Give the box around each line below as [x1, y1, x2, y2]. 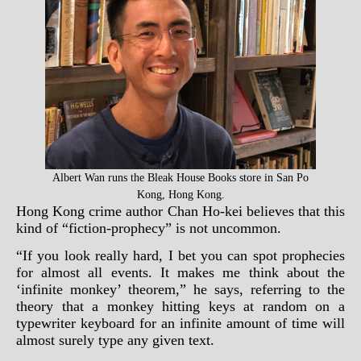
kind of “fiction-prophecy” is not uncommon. [16, 220, 281, 236]
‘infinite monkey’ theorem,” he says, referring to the [16, 281, 345, 297]
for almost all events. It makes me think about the [16, 264, 345, 280]
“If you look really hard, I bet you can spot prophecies [16, 247, 345, 263]
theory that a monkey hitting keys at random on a [16, 298, 345, 314]
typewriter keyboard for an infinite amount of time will [16, 315, 345, 331]
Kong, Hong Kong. [136, 189, 225, 201]
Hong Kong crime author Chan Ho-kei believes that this [16, 203, 345, 219]
